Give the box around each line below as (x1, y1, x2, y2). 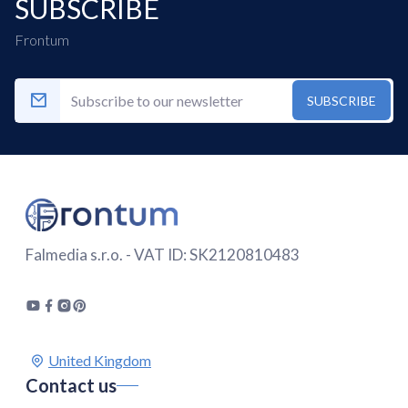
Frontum (15, 30, 69, 48)
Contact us (25, 373, 117, 396)
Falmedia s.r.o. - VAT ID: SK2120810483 (25, 244, 300, 264)
